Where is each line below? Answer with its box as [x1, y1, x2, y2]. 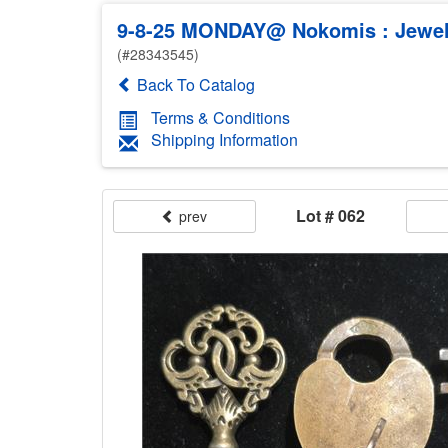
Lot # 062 [295, 203, 365, 227]
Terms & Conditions [151, 106, 290, 129]
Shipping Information [151, 128, 298, 152]
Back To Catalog [133, 73, 255, 96]
